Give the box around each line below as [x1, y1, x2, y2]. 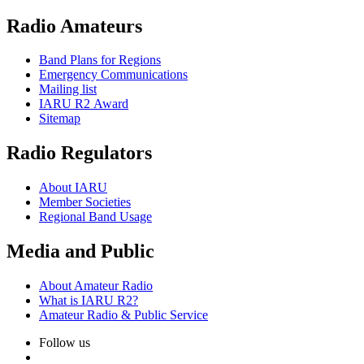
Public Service [131, 308, 208, 323]
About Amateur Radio [39, 279, 153, 293]
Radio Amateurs [6, 15, 142, 37]
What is [39, 293, 81, 308]
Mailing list [39, 82, 97, 97]
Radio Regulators [6, 142, 152, 164]
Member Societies [39, 195, 131, 210]
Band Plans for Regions [39, 53, 161, 67]
